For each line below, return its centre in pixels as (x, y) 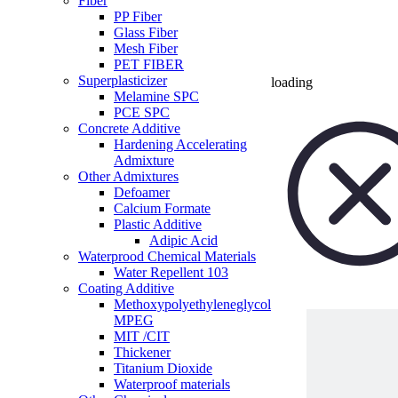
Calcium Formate (162, 208)
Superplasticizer (123, 80)
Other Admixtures (128, 176)
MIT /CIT (142, 336)
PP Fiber (138, 16)
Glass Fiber (146, 32)
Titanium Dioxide (163, 368)
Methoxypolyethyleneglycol (192, 304)
